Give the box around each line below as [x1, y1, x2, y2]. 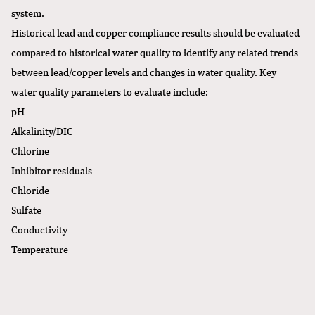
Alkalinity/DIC [11, 122, 73, 139]
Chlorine [11, 142, 49, 158]
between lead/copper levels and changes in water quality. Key [11, 63, 276, 79]
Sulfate [11, 201, 41, 217]
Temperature [11, 240, 68, 257]
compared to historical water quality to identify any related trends [11, 44, 298, 60]
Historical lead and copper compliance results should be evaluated [11, 24, 300, 40]
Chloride [11, 181, 49, 198]
